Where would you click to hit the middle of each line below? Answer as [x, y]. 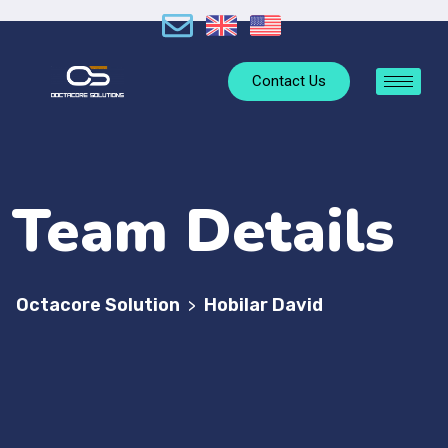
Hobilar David [263, 305]
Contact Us [289, 81]
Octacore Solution [98, 305]
